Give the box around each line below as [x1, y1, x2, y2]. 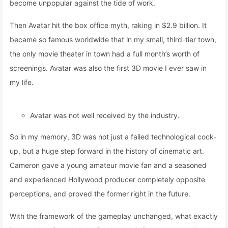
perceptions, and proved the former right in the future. [10, 189, 190, 198]
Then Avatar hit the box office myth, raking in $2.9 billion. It [10, 21, 207, 30]
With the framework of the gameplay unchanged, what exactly [10, 212, 218, 220]
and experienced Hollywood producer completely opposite [10, 175, 205, 184]
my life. [10, 78, 34, 87]
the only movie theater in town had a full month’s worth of [10, 49, 199, 58]
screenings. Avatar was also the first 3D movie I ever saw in [10, 64, 207, 72]
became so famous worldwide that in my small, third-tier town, [10, 35, 216, 44]
